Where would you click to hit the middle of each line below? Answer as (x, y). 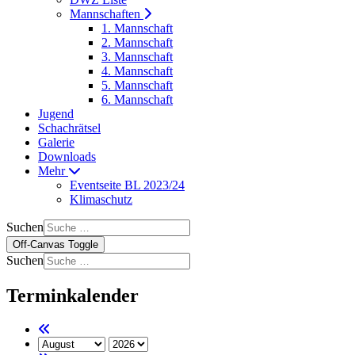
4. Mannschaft (137, 71)
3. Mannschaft (137, 57)
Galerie (56, 142)
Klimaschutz (101, 199)
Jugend (56, 114)
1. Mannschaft (137, 28)
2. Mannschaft (137, 42)
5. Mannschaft (137, 85)
